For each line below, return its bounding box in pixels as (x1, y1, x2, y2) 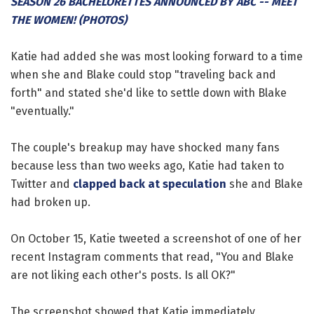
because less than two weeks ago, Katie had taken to (11, 158, 284, 172)
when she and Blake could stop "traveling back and (11, 67, 276, 81)
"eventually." (11, 104, 74, 118)
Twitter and (11, 177, 73, 191)
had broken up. (11, 195, 90, 209)
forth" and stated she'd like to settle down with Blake (11, 86, 287, 100)
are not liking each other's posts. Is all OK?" (11, 268, 235, 282)
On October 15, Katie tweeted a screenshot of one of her (11, 231, 301, 245)
